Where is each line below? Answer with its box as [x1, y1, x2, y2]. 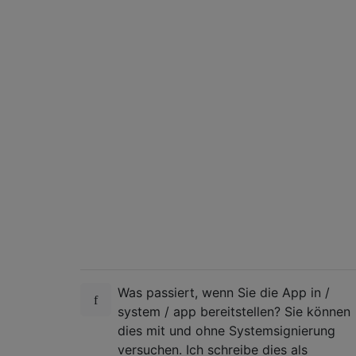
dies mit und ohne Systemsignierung [118, 322, 335, 339]
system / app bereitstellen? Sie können [118, 303, 350, 319]
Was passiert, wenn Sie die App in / [118, 284, 330, 300]
